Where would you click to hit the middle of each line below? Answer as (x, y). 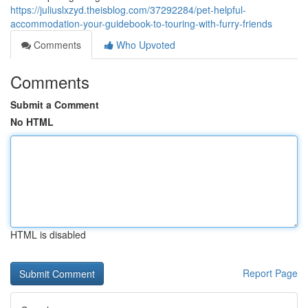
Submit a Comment (55, 104)
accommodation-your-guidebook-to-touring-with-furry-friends (141, 23)
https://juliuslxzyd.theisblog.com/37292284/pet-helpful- (128, 10)
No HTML (32, 122)
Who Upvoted (144, 45)
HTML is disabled (48, 234)
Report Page (270, 273)
